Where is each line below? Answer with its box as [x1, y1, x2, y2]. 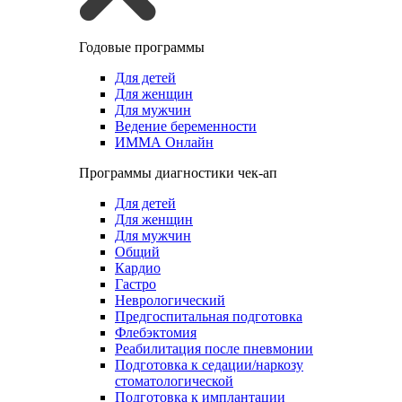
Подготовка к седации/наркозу [115, 357, 303, 372]
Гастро [115, 276, 156, 292]
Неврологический [115, 293, 225, 308]
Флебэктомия [115, 325, 197, 340]
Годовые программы [79, 39, 205, 55]
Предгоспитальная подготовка [115, 309, 302, 324]
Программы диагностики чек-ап [79, 165, 277, 180]
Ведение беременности [115, 118, 257, 134]
